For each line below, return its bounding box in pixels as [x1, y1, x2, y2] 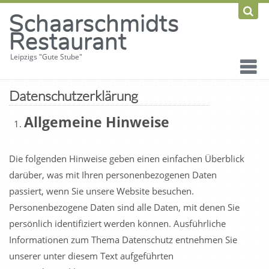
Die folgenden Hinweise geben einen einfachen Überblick [9, 153, 244, 165]
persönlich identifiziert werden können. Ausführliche [9, 217, 226, 229]
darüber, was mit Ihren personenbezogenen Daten [9, 169, 217, 181]
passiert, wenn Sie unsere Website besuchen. [9, 185, 194, 197]
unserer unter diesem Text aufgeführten [9, 250, 174, 262]
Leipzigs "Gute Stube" [10, 52, 82, 62]
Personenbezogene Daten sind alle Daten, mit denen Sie [9, 201, 240, 213]
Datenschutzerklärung [9, 87, 138, 104]
